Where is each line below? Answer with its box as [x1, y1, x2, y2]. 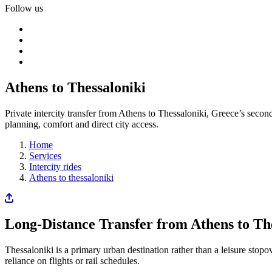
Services [29, 150, 61, 161]
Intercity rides [29, 161, 81, 172]
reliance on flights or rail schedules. [5, 255, 140, 266]
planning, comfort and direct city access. [5, 118, 158, 129]
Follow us [5, 3, 43, 13]
